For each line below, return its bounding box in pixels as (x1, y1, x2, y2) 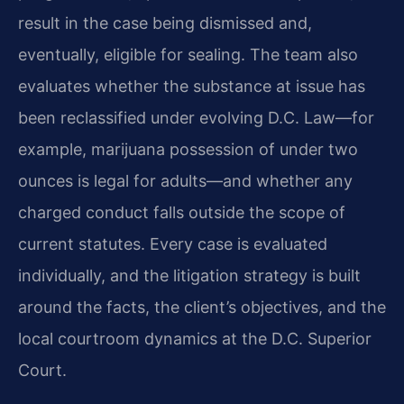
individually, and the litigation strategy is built (18, 265, 361, 285)
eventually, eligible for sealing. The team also (18, 44, 358, 64)
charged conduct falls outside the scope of (18, 202, 345, 222)
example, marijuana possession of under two (18, 139, 358, 159)
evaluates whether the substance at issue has (18, 76, 365, 96)
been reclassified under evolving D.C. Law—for (18, 107, 374, 127)
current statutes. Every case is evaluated (18, 234, 327, 253)
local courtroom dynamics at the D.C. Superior (18, 328, 372, 348)
